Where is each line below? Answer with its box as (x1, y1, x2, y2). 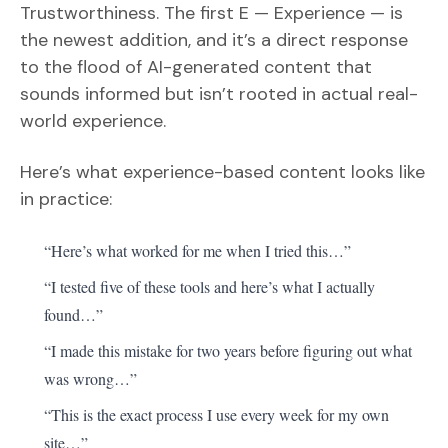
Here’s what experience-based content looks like (20, 159, 425, 184)
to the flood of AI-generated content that (20, 54, 372, 79)
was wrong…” (44, 367, 137, 389)
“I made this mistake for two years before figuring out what (44, 339, 412, 361)
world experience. (20, 108, 166, 133)
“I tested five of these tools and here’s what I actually (44, 275, 375, 297)
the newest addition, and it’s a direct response (20, 27, 408, 52)
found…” (44, 303, 103, 325)
